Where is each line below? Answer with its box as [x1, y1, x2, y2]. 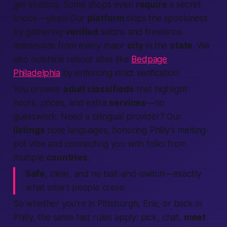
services [109, 98, 146, 108]
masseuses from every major [13, 41, 128, 51]
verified [65, 27, 99, 37]
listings [13, 125, 45, 135]
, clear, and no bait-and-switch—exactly [45, 169, 201, 179]
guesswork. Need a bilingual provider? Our [13, 111, 181, 122]
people [71, 182, 100, 193]
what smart [25, 182, 72, 193]
